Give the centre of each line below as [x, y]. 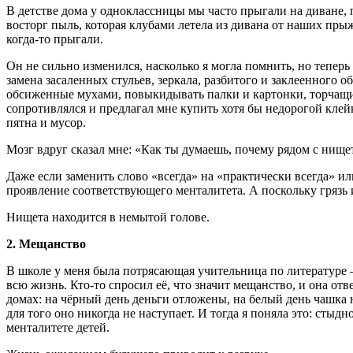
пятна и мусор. [46, 123]
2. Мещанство [46, 244]
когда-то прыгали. [55, 39]
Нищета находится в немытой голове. [108, 217]
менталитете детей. [58, 328]
